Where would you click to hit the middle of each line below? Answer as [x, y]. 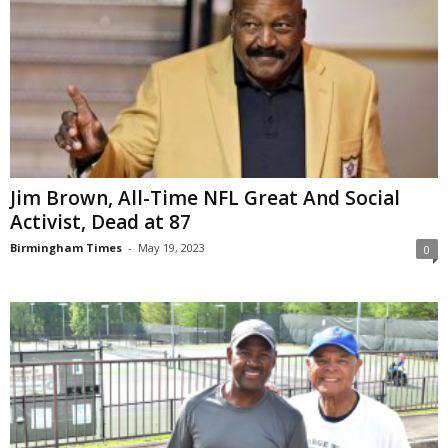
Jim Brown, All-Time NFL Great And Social [205, 197]
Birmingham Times [66, 247]
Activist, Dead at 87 [100, 221]
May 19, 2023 [171, 247]
